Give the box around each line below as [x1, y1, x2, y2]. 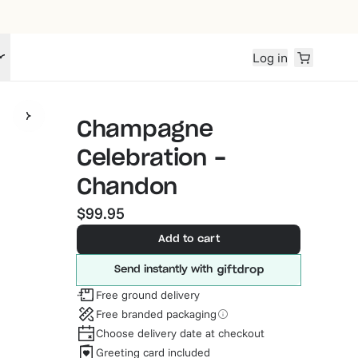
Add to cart [157, 234, 220, 245]
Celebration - [77, 148, 226, 170]
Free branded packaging [96, 306, 217, 321]
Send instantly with [113, 265, 213, 275]
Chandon [77, 177, 178, 199]
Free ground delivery [96, 287, 200, 302]
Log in [253, 49, 288, 66]
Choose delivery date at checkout [96, 325, 265, 340]
